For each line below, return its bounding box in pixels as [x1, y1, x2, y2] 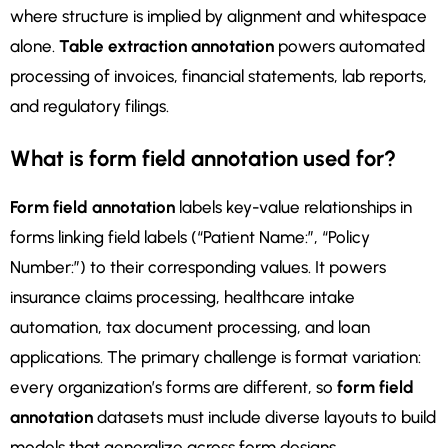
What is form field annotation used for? [10, 145, 396, 173]
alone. [10, 36, 59, 57]
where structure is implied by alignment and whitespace [10, 6, 427, 27]
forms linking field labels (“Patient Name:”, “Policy [10, 227, 370, 248]
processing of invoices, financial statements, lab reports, [10, 66, 427, 87]
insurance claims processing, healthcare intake [10, 287, 355, 308]
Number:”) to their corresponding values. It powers [10, 257, 386, 278]
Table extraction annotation [59, 36, 274, 57]
